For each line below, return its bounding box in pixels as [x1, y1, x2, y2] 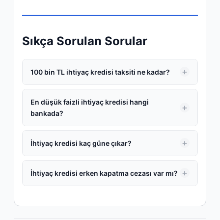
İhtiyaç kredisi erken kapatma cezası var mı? [30, 168, 178, 177]
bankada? [30, 109, 63, 117]
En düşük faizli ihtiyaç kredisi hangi [30, 97, 149, 106]
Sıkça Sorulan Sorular [22, 33, 147, 48]
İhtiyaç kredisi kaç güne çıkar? [30, 138, 132, 147]
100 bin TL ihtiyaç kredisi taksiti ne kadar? [30, 67, 170, 76]
